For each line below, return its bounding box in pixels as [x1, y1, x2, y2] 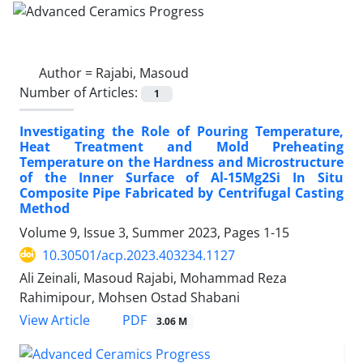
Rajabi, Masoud [96, 63, 189, 82]
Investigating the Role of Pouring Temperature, [19, 122, 344, 140]
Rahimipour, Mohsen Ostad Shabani [19, 288, 240, 306]
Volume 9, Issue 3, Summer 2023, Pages [19, 223, 263, 241]
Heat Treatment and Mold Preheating [19, 137, 344, 156]
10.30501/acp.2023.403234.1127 [42, 246, 235, 264]
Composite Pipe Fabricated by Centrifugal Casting [19, 183, 344, 202]
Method [19, 199, 70, 217]
